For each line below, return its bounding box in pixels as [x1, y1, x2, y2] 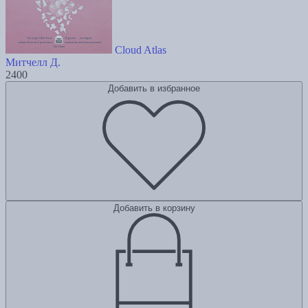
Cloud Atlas [115, 44, 166, 56]
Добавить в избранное [108, 83, 200, 94]
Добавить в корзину [113, 203, 195, 214]
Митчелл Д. [5, 56, 60, 69]
